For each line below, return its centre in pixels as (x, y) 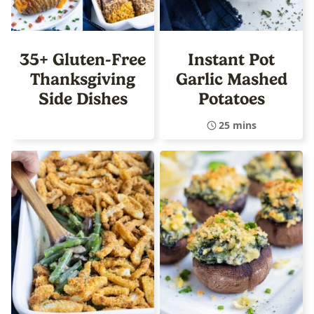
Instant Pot (231, 59)
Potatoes (231, 98)
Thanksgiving (83, 79)
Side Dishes (83, 98)
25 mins (237, 125)
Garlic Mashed (231, 79)
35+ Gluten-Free (83, 59)
